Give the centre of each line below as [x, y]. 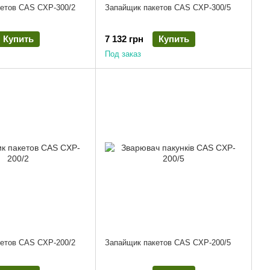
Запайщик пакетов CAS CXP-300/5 [168, 8]
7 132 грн [124, 39]
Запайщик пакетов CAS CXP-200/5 [168, 242]
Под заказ [123, 54]
